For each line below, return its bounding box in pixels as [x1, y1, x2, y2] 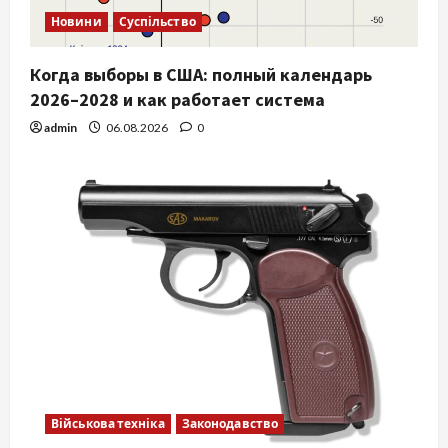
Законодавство [181, 416, 279, 432]
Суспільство [118, 14, 196, 30]
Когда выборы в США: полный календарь [30, 63, 372, 87]
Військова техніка [51, 416, 165, 432]
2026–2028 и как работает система [30, 88, 325, 112]
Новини [51, 14, 102, 30]
